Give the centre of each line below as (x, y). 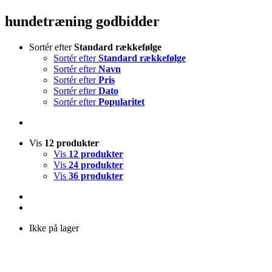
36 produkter (96, 175)
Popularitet (121, 101)
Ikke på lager (54, 228)
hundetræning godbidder (82, 21)
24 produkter (96, 165)
